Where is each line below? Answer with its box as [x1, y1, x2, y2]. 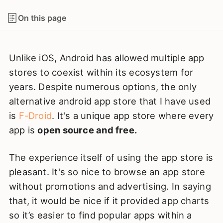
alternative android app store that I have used [8, 96, 211, 107]
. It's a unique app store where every [52, 110, 214, 121]
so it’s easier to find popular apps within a [8, 210, 192, 221]
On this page [18, 12, 66, 23]
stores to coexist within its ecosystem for [8, 67, 194, 78]
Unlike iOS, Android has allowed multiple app [8, 52, 205, 64]
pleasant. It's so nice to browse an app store [8, 166, 205, 178]
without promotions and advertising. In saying [8, 181, 211, 192]
